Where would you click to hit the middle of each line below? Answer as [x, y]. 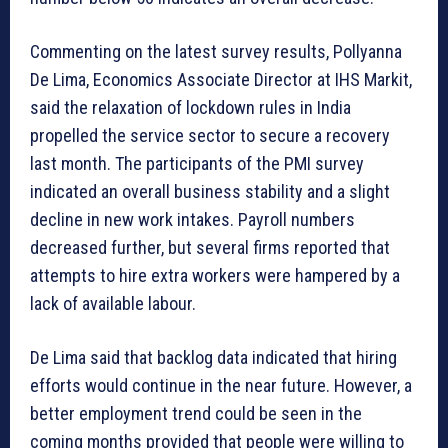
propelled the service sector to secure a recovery [210, 136]
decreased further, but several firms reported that [210, 248]
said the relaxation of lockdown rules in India [190, 108]
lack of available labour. [113, 304]
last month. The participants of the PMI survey [197, 164]
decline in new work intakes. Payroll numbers [192, 220]
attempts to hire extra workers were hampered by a [215, 276]
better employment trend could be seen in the [196, 414]
